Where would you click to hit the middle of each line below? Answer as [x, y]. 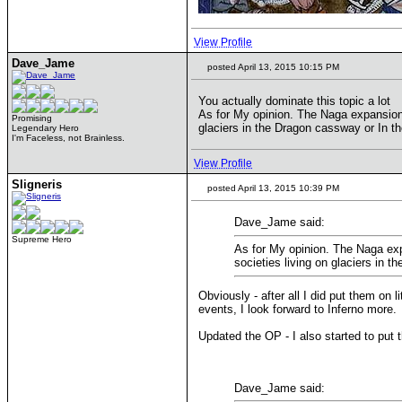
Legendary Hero [45, 128]
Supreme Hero [42, 239]
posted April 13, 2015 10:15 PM [272, 67]
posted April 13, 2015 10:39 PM [272, 188]
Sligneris [37, 184]
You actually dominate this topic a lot [294, 101]
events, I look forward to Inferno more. [297, 309]
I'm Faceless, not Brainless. [68, 138]
